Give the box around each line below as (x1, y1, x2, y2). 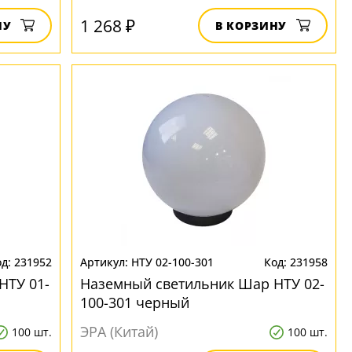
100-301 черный (80, 293, 190, 312)
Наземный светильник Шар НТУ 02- (80, 274, 325, 293)
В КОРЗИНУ (215, 18, 287, 33)
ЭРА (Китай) (80, 322, 159, 341)
